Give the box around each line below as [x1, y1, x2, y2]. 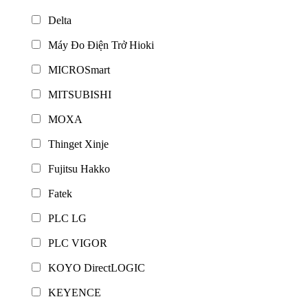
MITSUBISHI [43, 88, 111, 100]
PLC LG [43, 212, 87, 224]
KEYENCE [43, 286, 101, 298]
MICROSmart [43, 63, 110, 76]
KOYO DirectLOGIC [43, 261, 145, 274]
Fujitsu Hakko [43, 162, 110, 175]
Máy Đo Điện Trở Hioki [43, 38, 154, 51]
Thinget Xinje [43, 137, 109, 150]
